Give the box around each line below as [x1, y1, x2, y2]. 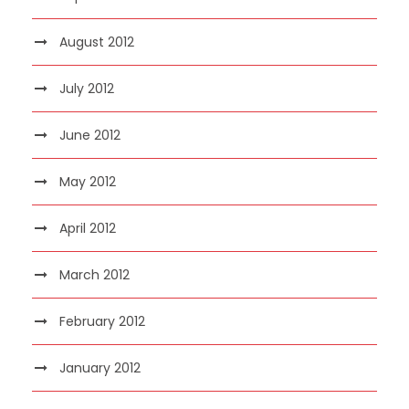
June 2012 [59, 125, 121, 144]
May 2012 [59, 172, 116, 191]
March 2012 [59, 265, 130, 284]
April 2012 [59, 218, 116, 237]
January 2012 [59, 358, 141, 377]
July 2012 [59, 79, 114, 98]
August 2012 [59, 32, 134, 51]
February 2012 [59, 311, 145, 330]
